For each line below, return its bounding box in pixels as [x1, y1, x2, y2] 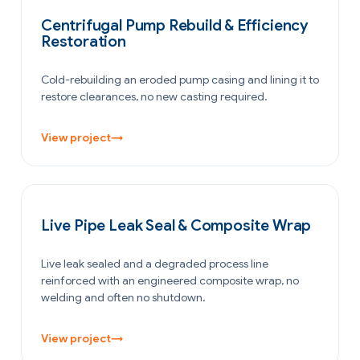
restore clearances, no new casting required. [41, 88, 268, 104]
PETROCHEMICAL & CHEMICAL [43, 201, 199, 213]
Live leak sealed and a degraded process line [41, 256, 268, 271]
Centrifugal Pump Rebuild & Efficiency [41, 15, 309, 35]
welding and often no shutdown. [41, 289, 206, 305]
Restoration [41, 31, 126, 51]
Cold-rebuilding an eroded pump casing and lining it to [41, 72, 319, 87]
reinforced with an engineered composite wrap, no [41, 272, 299, 288]
